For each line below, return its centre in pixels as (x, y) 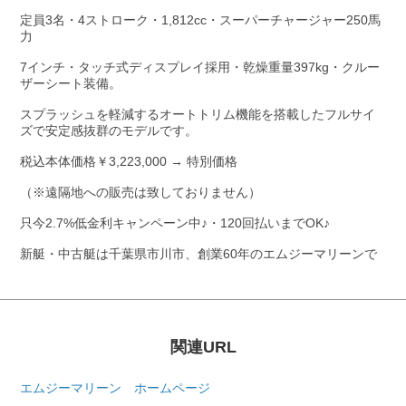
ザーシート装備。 (71, 83)
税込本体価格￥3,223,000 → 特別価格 (129, 161)
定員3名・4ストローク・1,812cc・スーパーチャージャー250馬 (201, 19)
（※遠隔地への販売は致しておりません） (141, 192)
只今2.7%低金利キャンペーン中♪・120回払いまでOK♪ (175, 222)
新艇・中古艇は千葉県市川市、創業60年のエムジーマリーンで (199, 253)
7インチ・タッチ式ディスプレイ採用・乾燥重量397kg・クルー (200, 67)
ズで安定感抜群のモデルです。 (109, 130)
